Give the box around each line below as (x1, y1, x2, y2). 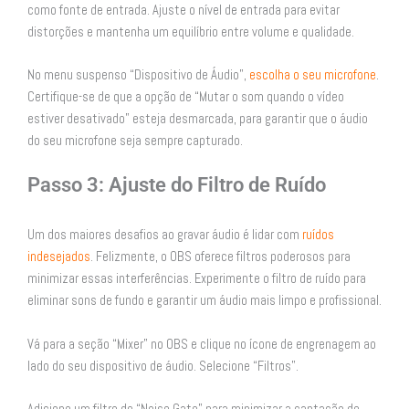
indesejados (27, 248, 90, 266)
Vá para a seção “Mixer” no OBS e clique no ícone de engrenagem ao (27, 335, 376, 352)
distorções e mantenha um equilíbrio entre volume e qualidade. (27, 23, 354, 40)
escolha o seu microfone (249, 67, 376, 83)
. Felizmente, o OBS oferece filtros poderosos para (90, 248, 351, 266)
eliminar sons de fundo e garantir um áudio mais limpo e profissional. (27, 292, 382, 309)
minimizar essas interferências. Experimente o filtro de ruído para (27, 270, 366, 288)
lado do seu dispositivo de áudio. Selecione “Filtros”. (27, 357, 299, 374)
